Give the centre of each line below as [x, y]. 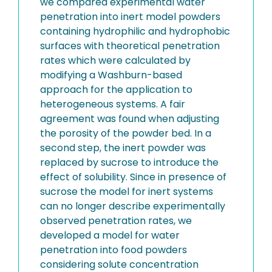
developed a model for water [110, 235]
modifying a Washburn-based [111, 75]
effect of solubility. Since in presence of [133, 177]
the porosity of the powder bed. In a [126, 133]
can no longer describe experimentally [133, 206]
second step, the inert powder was [123, 148]
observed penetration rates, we [116, 221]
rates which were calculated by [115, 60]
